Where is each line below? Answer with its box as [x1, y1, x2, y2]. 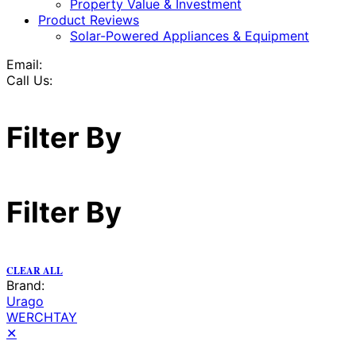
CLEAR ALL [6, 263, 63, 277]
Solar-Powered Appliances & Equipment [70, 28, 309, 44]
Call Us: [6, 72, 52, 88]
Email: [6, 56, 42, 72]
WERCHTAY [6, 308, 77, 325]
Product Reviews [38, 12, 139, 28]
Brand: [6, 277, 44, 293]
